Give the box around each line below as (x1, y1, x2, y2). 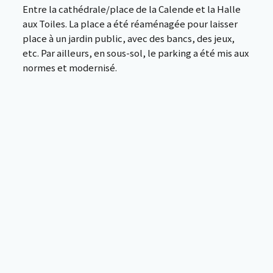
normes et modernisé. (23, 61, 117, 74)
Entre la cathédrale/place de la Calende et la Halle (23, 2, 241, 15)
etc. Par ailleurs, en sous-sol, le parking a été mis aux (23, 46, 249, 59)
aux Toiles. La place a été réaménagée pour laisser (23, 17, 238, 30)
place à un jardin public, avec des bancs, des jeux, (23, 32, 235, 44)
